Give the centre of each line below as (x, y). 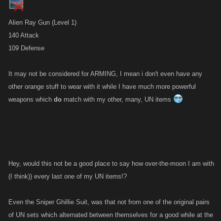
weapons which (31, 99)
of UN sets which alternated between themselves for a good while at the (111, 215)
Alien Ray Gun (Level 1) (42, 22)
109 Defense (26, 48)
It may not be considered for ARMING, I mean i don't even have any (105, 74)
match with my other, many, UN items (117, 99)
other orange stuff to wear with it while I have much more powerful (102, 87)
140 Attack (24, 35)
